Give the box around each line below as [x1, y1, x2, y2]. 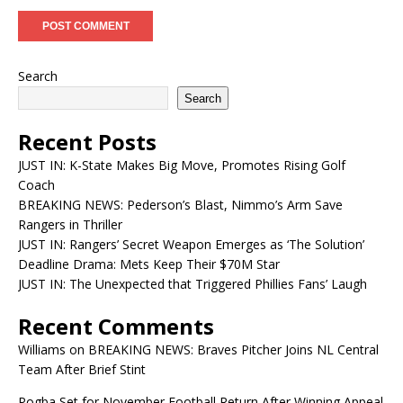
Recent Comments [18, 311, 214, 342]
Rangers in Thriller [18, 216, 122, 234]
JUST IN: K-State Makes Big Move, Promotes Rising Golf [18, 157, 345, 175]
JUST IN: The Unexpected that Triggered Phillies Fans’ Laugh [18, 275, 367, 293]
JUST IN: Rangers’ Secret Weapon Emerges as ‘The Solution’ [18, 236, 364, 254]
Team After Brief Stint [18, 361, 146, 379]
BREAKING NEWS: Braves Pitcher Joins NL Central [88, 341, 379, 359]
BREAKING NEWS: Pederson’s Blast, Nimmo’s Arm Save [18, 196, 343, 214]
